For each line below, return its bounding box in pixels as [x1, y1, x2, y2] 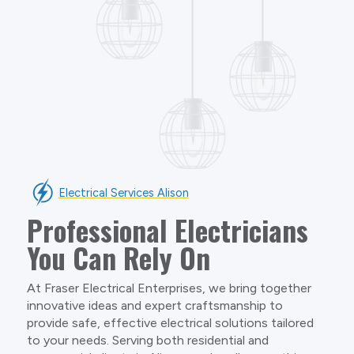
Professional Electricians [26, 209, 308, 250]
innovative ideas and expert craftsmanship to [26, 297, 283, 313]
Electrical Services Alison [58, 185, 189, 200]
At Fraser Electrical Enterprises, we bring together [26, 280, 311, 296]
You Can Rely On [26, 236, 210, 278]
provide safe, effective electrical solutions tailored [26, 314, 314, 330]
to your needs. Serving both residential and [26, 332, 269, 348]
